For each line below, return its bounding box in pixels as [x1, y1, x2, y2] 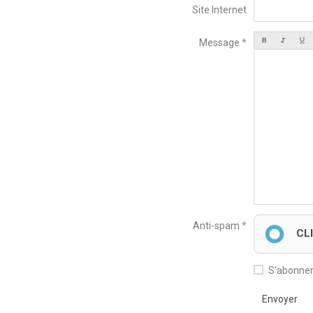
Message [198, 37, 240, 49]
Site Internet [192, 3, 247, 15]
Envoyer [261, 293, 298, 305]
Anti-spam [192, 219, 240, 231]
